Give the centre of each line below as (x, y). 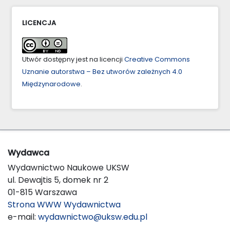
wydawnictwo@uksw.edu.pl (93, 217)
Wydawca (28, 152)
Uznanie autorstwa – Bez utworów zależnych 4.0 (102, 71)
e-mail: (23, 217)
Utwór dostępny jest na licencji (73, 59)
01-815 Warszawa (42, 192)
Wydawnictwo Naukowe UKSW (69, 167)
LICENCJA (39, 23)
